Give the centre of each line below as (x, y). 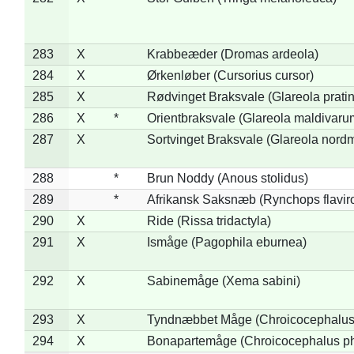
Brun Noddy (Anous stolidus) (227, 178)
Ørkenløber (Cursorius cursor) (230, 75)
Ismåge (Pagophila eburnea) (226, 242)
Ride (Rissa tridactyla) (209, 220)
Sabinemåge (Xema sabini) (223, 281)
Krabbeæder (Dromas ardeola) (232, 54)
